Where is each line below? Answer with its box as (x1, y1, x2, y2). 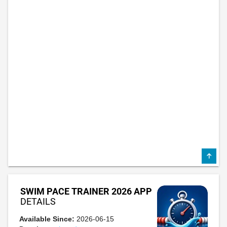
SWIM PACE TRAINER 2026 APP (20, 186, 152, 197)
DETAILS (20, 196, 56, 207)
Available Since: (19, 215, 74, 223)
